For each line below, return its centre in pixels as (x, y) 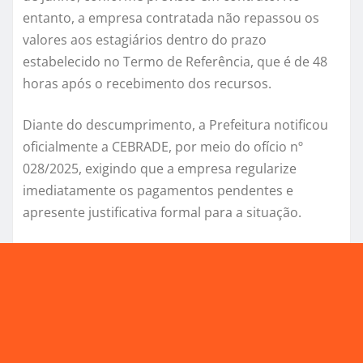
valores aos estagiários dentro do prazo (145, 40)
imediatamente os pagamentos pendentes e (158, 191)
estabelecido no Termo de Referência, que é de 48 (175, 62)
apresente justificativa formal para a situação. (162, 213)
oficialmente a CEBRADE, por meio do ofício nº (163, 147)
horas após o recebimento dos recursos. (147, 84)
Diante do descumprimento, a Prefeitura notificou (175, 125)
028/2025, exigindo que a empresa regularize (160, 169)
